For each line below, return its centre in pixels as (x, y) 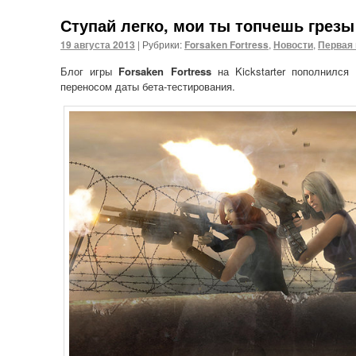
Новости (293, 44)
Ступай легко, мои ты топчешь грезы (207, 25)
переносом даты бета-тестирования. (148, 86)
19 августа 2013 (98, 44)
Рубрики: (162, 44)
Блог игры (90, 71)
